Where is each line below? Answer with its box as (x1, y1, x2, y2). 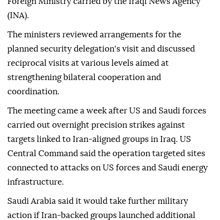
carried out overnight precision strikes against (7, 121, 185, 130)
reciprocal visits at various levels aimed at (7, 59, 169, 68)
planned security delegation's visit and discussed (7, 45, 195, 54)
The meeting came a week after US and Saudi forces (7, 107, 206, 115)
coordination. (7, 87, 59, 96)
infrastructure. (7, 178, 64, 187)
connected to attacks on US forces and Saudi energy (7, 164, 208, 172)
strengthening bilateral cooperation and (7, 73, 161, 82)
